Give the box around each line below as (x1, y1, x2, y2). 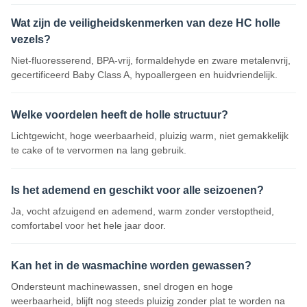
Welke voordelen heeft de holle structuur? (11, 109, 228, 121)
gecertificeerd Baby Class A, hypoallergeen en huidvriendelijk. (11, 69, 278, 80)
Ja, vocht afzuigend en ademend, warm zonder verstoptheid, (11, 206, 274, 217)
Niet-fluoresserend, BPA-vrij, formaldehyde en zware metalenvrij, (11, 55, 291, 66)
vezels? (11, 34, 51, 45)
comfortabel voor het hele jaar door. (11, 220, 166, 231)
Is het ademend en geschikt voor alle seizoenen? (11, 184, 264, 196)
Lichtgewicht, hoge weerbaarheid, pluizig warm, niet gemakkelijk (11, 130, 288, 141)
